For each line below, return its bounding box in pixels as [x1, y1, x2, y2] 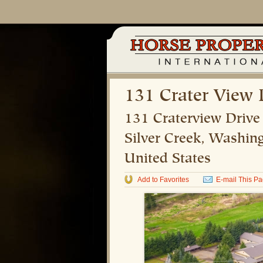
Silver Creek [124, 132, 201, 147]
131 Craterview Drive [124, 112, 260, 127]
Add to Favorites [137, 176, 189, 184]
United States [124, 152, 211, 167]
